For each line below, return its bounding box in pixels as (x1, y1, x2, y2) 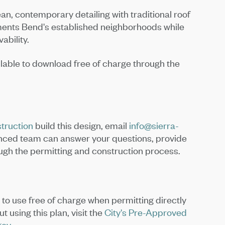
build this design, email (33, 119, 130, 132)
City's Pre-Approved (104, 206, 187, 219)
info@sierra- (129, 119, 179, 132)
